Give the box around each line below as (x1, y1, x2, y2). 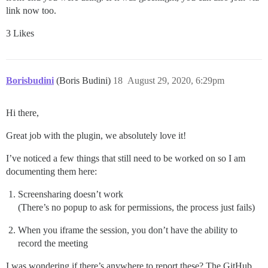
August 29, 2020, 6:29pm (127, 75, 224, 86)
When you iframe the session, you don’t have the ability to (18, 224, 237, 235)
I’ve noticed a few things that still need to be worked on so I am (6, 153, 245, 163)
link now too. (6, 5, 56, 16)
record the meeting (18, 237, 88, 248)
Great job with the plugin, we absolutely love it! (6, 130, 186, 141)
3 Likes (6, 28, 34, 38)
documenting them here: (6, 166, 97, 176)
